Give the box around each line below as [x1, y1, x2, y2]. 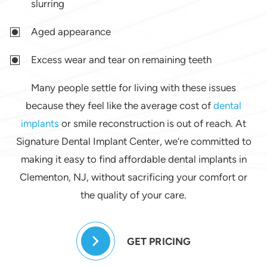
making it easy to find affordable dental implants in [20, 153, 247, 166]
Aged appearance [31, 26, 111, 38]
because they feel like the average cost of [26, 100, 213, 112]
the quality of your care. [80, 189, 187, 201]
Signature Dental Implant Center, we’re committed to [15, 135, 252, 148]
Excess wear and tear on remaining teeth [31, 54, 212, 66]
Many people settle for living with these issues [31, 82, 236, 94]
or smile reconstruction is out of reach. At [59, 117, 246, 130]
